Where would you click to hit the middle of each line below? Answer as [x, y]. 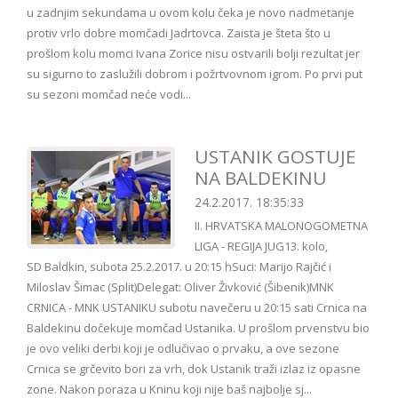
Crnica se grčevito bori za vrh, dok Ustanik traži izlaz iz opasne [194, 369]
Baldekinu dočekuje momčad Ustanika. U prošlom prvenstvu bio [198, 328]
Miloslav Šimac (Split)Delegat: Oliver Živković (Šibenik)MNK [180, 287]
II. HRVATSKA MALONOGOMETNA [281, 226]
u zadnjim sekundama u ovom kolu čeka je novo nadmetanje [191, 13]
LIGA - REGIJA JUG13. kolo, [261, 247]
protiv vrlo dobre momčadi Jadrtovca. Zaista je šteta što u [179, 33]
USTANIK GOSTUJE [275, 157]
